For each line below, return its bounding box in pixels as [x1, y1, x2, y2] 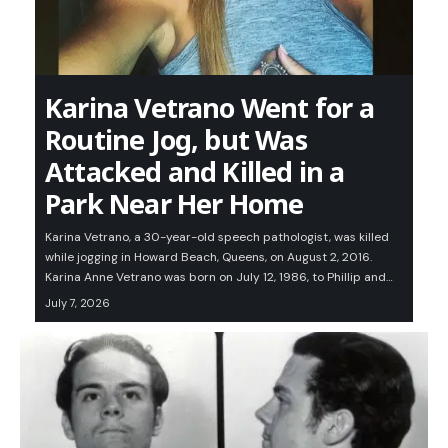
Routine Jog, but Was [45, 121, 307, 159]
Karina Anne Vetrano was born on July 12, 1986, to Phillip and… [45, 269, 393, 286]
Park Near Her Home [45, 185, 304, 223]
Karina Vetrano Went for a [45, 89, 374, 127]
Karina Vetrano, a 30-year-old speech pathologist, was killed [45, 229, 389, 246]
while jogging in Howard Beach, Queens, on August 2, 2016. [45, 249, 372, 266]
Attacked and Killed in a [45, 153, 345, 191]
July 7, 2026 [45, 296, 110, 311]
